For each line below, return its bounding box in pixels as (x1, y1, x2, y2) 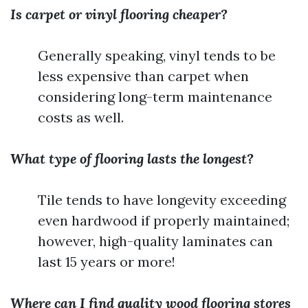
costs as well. (38, 109, 124, 126)
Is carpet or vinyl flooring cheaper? (10, 5, 228, 23)
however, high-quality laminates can (38, 232, 273, 250)
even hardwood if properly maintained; (38, 212, 289, 229)
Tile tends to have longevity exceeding (38, 191, 286, 208)
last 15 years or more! (38, 253, 175, 270)
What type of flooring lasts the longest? (10, 150, 254, 167)
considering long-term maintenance (38, 88, 272, 105)
